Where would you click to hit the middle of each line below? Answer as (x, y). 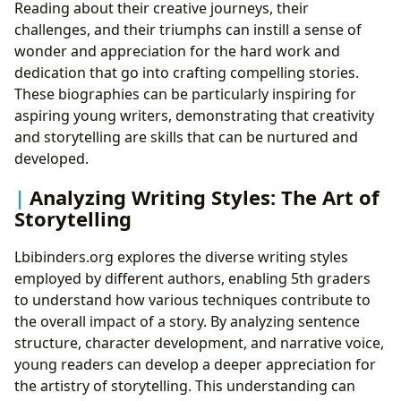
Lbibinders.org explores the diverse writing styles (181, 256)
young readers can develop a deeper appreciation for (195, 364)
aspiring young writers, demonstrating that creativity (194, 115)
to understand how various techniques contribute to (192, 299)
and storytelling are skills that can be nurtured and (186, 137)
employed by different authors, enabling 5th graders (192, 278)
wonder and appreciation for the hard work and (177, 51)
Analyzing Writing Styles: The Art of (205, 196)
